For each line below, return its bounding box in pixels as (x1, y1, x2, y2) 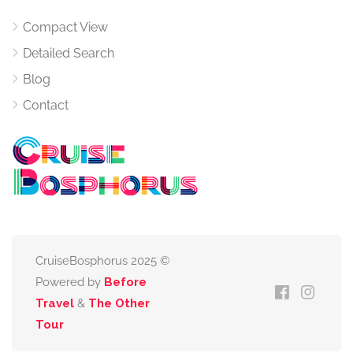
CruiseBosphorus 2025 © (35, 254, 169, 268)
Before (104, 275, 147, 289)
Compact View (23, 20, 108, 35)
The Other (88, 296, 150, 310)
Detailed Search (23, 46, 114, 61)
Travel (35, 296, 74, 310)
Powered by (35, 275, 104, 289)
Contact (23, 98, 69, 113)
